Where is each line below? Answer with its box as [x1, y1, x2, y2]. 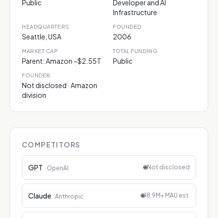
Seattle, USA [22, 32, 61, 41]
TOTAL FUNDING [113, 48, 158, 54]
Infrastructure [113, 8, 157, 17]
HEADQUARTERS [22, 23, 70, 30]
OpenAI [47, 164, 69, 172]
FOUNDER [22, 72, 51, 78]
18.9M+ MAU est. [145, 192, 190, 199]
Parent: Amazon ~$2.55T [22, 56, 101, 65]
